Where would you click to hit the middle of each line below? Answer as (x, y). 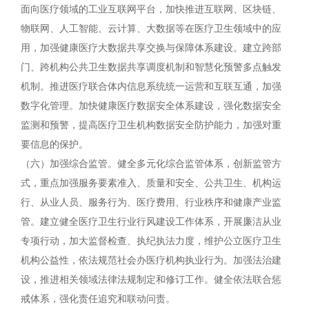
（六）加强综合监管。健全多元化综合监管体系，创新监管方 (151, 164)
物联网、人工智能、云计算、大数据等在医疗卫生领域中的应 (151, 29)
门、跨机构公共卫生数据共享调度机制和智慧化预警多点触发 (151, 67)
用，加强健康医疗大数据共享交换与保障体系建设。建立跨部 (151, 48)
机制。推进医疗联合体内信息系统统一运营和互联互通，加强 (151, 87)
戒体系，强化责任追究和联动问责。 (98, 299)
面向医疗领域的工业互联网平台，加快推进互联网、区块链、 (151, 9)
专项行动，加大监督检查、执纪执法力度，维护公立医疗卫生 (151, 241)
